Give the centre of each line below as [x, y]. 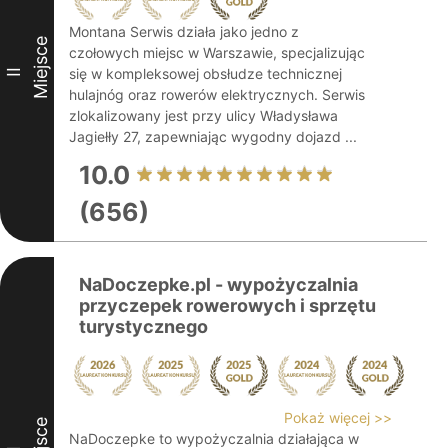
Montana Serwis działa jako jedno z [184, 31]
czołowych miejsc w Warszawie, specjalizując [217, 52]
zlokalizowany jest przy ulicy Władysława [203, 115]
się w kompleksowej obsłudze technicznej [205, 73]
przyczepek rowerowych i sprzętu [227, 305]
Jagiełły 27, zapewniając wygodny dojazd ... [213, 136]
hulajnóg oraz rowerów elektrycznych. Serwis [217, 94]
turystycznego [143, 326]
